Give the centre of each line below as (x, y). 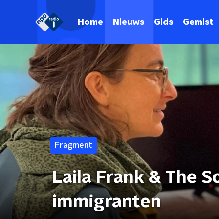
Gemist (198, 22)
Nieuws (129, 22)
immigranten (107, 202)
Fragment (74, 145)
